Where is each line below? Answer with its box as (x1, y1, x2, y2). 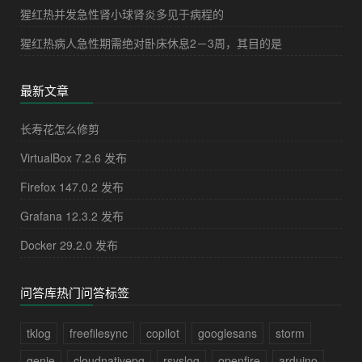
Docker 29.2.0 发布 (20, 237, 118, 254)
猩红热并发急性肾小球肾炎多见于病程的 (20, 6, 224, 23)
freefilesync (69, 325, 128, 342)
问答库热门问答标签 (20, 284, 129, 301)
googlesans (198, 325, 257, 342)
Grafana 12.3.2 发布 (20, 208, 124, 225)
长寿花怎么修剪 (20, 120, 99, 137)
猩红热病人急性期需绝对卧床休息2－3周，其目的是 (20, 35, 282, 52)
